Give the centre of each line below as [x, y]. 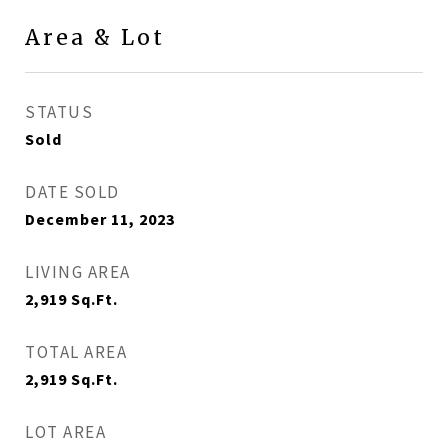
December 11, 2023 [100, 219]
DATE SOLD [72, 192]
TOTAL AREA [76, 352]
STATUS [59, 112]
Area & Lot [95, 37]
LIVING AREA [78, 272]
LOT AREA [65, 432]
